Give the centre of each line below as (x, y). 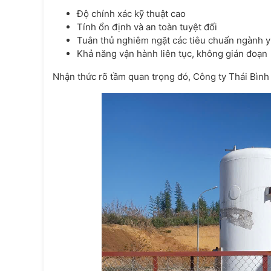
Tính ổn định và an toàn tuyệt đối (147, 27)
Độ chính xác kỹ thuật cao (131, 14)
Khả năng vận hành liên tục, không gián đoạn (172, 54)
